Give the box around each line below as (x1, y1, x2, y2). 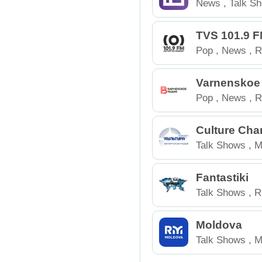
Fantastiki (196, 171, 249, 184)
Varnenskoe (196, 76, 261, 89)
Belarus (196, 154, 230, 165)
